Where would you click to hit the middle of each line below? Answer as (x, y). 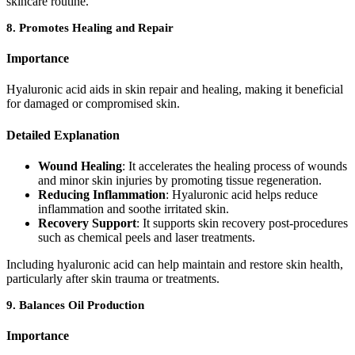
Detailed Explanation (63, 135)
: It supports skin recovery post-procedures (242, 223)
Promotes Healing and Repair (96, 27)
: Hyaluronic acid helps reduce (242, 194)
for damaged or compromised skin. (93, 104)
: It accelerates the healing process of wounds (235, 166)
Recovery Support (87, 223)
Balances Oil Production (82, 305)
